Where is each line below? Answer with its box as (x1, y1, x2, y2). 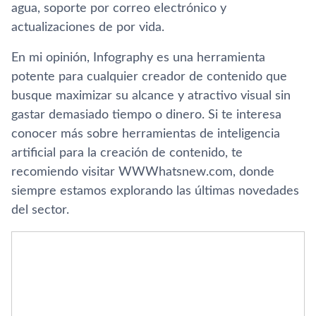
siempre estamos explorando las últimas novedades (11, 184, 299, 197)
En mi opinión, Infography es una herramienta (11, 51, 265, 64)
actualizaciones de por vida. (11, 20, 164, 34)
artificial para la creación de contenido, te (11, 146, 243, 159)
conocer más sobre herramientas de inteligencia (11, 127, 280, 140)
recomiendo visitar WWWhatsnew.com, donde (11, 165, 274, 178)
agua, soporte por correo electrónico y (11, 1, 226, 15)
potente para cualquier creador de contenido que (11, 70, 287, 83)
